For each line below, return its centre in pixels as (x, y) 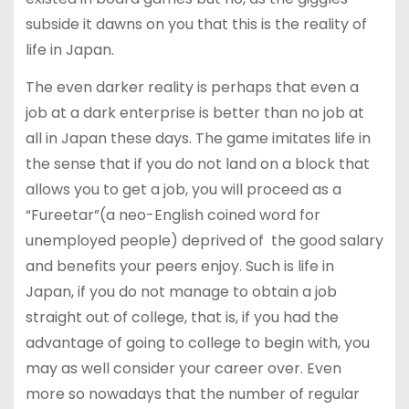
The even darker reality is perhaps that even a (192, 87)
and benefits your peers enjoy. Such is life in (179, 266)
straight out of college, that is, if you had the (182, 317)
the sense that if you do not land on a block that (197, 163)
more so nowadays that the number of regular (192, 393)
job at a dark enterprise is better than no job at (194, 112)
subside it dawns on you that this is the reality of (196, 24)
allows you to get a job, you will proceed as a (183, 189)
